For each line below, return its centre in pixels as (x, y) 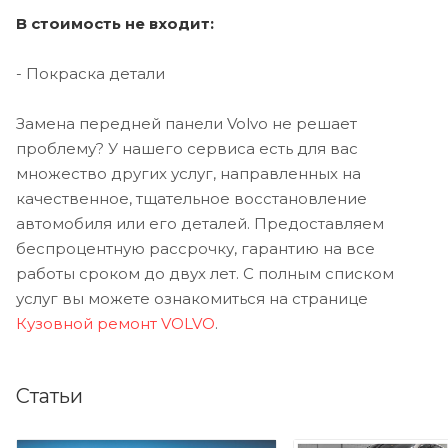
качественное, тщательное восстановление (191, 199)
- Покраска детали (90, 74)
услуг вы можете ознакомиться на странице (192, 299)
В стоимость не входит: (115, 24)
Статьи (49, 396)
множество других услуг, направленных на (188, 174)
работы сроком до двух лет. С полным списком (205, 274)
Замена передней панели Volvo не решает (186, 124)
